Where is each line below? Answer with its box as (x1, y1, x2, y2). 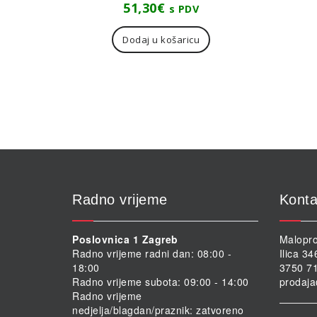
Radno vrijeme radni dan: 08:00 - (72, 246, 231, 261)
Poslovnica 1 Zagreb (72, 232, 178, 247)
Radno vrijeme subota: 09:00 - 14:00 (72, 275, 249, 289)
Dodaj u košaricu (122, 33, 200, 47)
